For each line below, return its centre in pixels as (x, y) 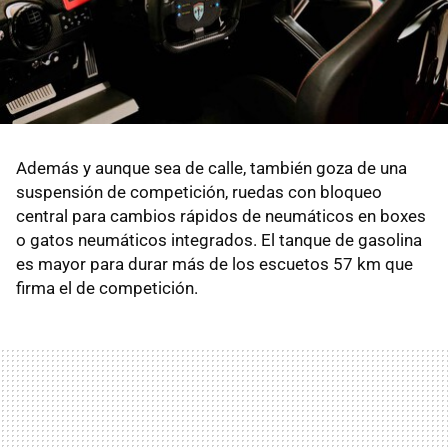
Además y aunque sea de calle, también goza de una (211, 167)
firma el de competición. (107, 287)
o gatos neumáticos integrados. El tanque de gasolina (219, 239)
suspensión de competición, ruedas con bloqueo (199, 191)
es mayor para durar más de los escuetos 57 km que (214, 263)
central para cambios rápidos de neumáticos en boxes (221, 215)
